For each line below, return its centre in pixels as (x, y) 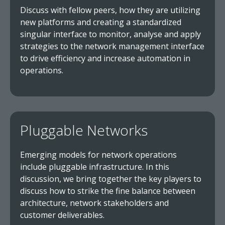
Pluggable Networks (84, 130)
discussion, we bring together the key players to (111, 179)
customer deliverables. (62, 215)
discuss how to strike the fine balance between (108, 191)
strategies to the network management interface (112, 46)
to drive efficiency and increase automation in (105, 58)
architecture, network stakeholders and (94, 203)
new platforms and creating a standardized (101, 22)
